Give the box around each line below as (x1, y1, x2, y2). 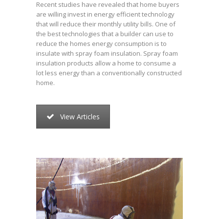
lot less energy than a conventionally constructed (36, 68, 182, 77)
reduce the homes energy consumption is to (36, 39, 167, 48)
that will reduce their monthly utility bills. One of (36, 19, 175, 28)
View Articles (60, 111, 100, 121)
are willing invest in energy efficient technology (36, 9, 175, 19)
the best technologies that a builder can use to (36, 29, 174, 38)
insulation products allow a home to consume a (36, 58, 176, 67)
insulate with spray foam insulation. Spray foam (36, 48, 178, 58)
